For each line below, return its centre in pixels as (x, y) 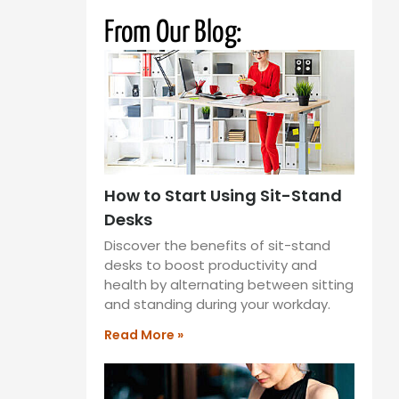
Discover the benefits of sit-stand (217, 246)
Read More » (144, 335)
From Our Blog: (174, 33)
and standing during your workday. (217, 305)
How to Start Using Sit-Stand (223, 196)
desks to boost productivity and (211, 265)
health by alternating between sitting (229, 285)
